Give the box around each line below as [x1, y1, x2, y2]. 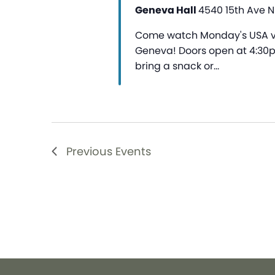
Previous [66, 144, 115, 160]
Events [115, 144, 151, 160]
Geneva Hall [134, 3, 198, 18]
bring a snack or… [134, 59, 219, 74]
